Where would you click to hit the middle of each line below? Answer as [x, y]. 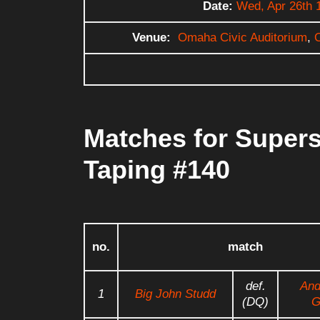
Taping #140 [157, 169]
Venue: [151, 37]
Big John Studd [175, 294]
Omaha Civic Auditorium [242, 37]
